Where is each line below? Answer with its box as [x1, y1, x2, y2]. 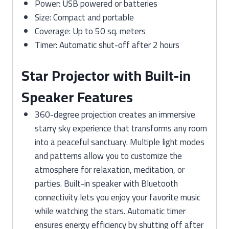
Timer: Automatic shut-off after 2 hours [34, 36, 179, 53]
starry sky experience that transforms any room [34, 120, 207, 136]
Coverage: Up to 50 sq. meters [34, 22, 146, 39]
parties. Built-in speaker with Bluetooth [34, 175, 178, 192]
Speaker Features [21, 84, 133, 110]
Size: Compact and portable [34, 9, 134, 26]
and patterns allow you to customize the [34, 148, 182, 164]
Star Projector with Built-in [21, 62, 191, 89]
